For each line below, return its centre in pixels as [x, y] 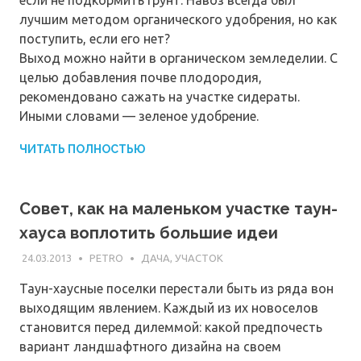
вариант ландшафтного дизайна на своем [150, 346]
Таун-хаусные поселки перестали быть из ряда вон [176, 288]
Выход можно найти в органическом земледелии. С [178, 58]
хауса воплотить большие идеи [149, 233]
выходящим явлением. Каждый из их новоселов [169, 307]
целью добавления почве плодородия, [141, 78]
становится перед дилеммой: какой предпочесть [171, 327]
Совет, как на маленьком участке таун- [178, 209]
